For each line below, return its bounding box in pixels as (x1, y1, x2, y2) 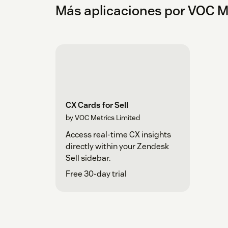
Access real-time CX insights (66, 129, 171, 140)
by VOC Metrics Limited (66, 112, 140, 122)
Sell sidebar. (66, 152, 110, 163)
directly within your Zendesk (66, 140, 169, 152)
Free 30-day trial (66, 168, 127, 179)
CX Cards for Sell (66, 99, 128, 110)
